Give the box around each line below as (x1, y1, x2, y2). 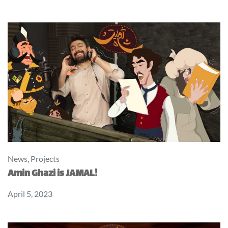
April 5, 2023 (8, 189, 52, 199)
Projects (31, 154, 60, 164)
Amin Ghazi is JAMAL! (8, 166, 97, 183)
